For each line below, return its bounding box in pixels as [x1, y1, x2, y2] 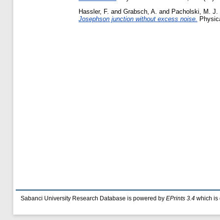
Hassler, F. [79, 7, 109, 15]
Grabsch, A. [123, 7, 157, 15]
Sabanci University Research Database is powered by [21, 195, 166, 201]
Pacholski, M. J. [171, 7, 218, 15]
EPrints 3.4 [166, 195, 195, 201]
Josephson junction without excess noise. [79, 15, 197, 23]
